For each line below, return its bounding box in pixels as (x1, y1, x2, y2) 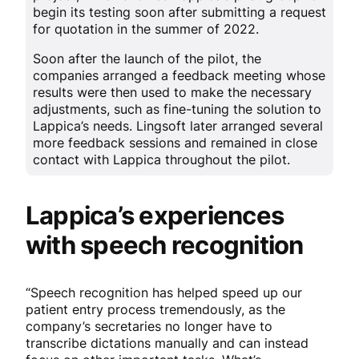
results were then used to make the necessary (32, 84, 312, 101)
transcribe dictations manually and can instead (26, 335, 309, 352)
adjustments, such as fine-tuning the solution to (32, 101, 321, 118)
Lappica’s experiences (26, 200, 284, 231)
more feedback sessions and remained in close (32, 135, 317, 151)
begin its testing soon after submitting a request (32, 4, 326, 20)
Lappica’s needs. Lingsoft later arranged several (32, 118, 323, 135)
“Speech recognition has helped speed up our (26, 284, 302, 301)
